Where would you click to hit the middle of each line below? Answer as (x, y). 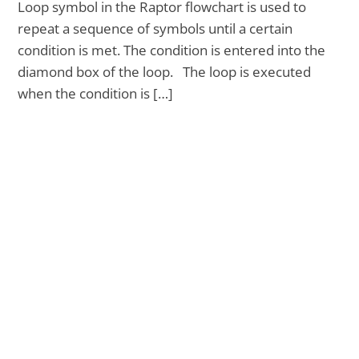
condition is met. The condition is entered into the (172, 50)
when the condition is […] (96, 94)
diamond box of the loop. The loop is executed (165, 72)
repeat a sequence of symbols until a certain (155, 29)
